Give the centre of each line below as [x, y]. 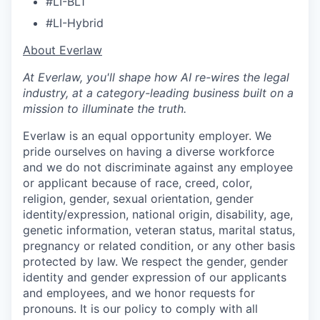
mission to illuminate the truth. [105, 108]
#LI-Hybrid [75, 22]
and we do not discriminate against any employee [158, 167]
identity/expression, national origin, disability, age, [158, 214]
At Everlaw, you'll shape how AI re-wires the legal [156, 77]
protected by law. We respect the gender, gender [155, 261]
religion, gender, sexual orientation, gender [138, 198]
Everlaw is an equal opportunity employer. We [147, 135]
